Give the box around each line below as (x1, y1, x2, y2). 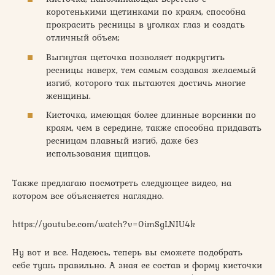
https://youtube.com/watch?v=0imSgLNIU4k (12, 217, 195, 231)
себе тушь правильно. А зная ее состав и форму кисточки (12, 258, 262, 273)
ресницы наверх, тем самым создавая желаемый (46, 63, 256, 77)
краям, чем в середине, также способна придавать (46, 121, 261, 135)
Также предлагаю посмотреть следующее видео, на (12, 176, 231, 190)
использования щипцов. (46, 147, 150, 161)
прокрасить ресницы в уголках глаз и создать (46, 18, 245, 32)
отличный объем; (46, 31, 120, 45)
